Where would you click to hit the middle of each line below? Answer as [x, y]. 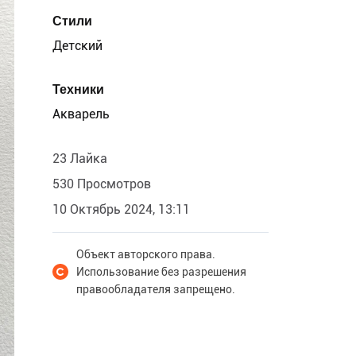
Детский [77, 46]
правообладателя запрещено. [156, 289]
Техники [78, 89]
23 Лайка [80, 159]
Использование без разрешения [161, 272]
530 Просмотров [102, 184]
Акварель [81, 114]
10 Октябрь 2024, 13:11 [121, 209]
